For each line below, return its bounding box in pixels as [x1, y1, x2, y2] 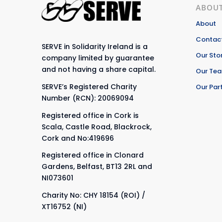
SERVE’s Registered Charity [41, 81, 137, 92]
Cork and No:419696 [41, 133, 114, 143]
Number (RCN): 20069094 [41, 93, 134, 103]
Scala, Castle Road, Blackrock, [41, 121, 152, 132]
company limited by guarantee [41, 53, 154, 63]
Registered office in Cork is [41, 110, 139, 120]
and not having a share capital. [41, 64, 156, 74]
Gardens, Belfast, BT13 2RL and [41, 162, 152, 172]
